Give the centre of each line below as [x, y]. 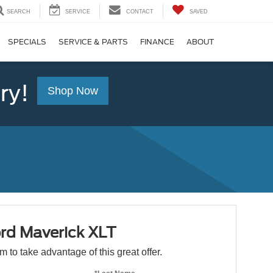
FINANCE [157, 42]
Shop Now [73, 90]
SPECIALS [27, 42]
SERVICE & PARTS [93, 42]
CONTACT [140, 12]
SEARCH [19, 12]
